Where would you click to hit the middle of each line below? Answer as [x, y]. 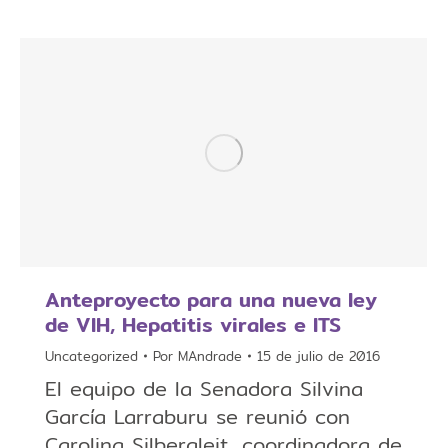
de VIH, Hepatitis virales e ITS [193, 324]
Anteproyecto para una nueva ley [211, 299]
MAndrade [210, 356]
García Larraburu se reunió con [197, 416]
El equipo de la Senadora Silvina [204, 388]
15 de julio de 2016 [318, 356]
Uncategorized [91, 356]
